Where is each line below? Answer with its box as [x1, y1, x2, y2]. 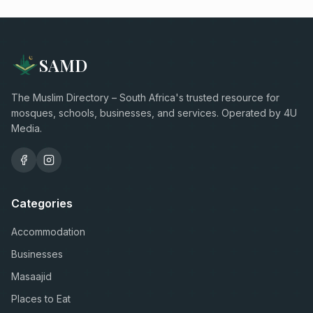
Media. [11, 122, 42, 134]
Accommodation [11, 226, 85, 238]
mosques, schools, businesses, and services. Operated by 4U [11, 107, 297, 119]
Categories [11, 196, 73, 210]
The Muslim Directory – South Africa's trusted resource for [11, 92, 279, 103]
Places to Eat [11, 293, 71, 305]
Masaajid [11, 270, 52, 282]
